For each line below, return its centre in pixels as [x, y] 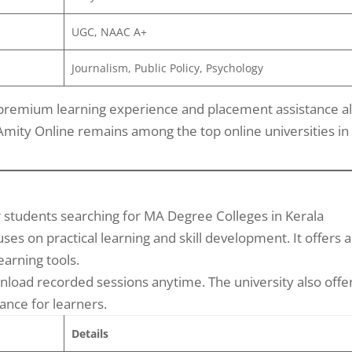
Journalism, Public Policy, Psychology [167, 68]
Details [90, 333]
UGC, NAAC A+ [109, 31]
